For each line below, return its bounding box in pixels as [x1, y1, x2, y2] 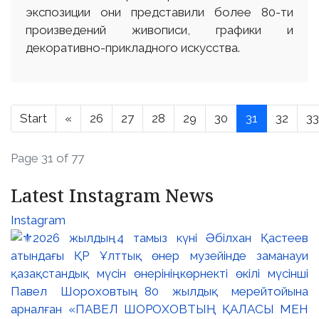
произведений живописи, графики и [26, 22, 293, 37]
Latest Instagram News [11, 182, 214, 207]
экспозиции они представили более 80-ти [26, 4, 293, 19]
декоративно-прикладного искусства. [26, 40, 240, 55]
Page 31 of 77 [11, 150, 84, 165]
